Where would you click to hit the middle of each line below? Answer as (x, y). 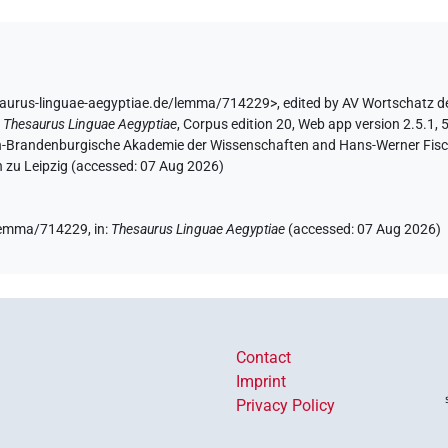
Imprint (261, 381)
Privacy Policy (285, 405)
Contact (263, 357)
